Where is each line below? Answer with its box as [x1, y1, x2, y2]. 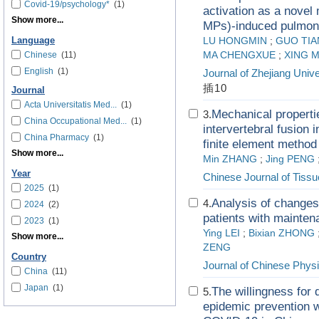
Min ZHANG [203, 154, 257, 164]
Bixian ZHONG [249, 228, 315, 239]
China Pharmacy [24, 132, 89, 142]
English [24, 66, 53, 76]
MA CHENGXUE [203, 50, 276, 61]
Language [11, 36, 55, 46]
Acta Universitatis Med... [24, 100, 117, 110]
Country [11, 252, 46, 262]
